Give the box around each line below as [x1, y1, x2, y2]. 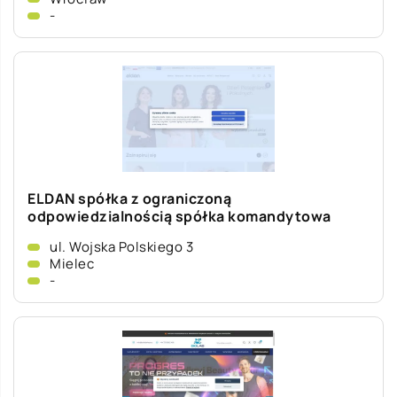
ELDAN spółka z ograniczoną [27, 189, 231, 208]
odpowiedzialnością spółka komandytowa [27, 206, 331, 226]
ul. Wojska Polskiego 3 [50, 237, 193, 256]
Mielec [50, 254, 94, 273]
